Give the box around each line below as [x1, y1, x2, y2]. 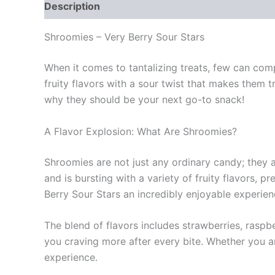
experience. [44, 251, 98, 264]
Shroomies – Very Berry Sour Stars [44, 31, 204, 43]
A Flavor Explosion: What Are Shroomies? [44, 125, 237, 137]
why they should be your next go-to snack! [44, 93, 244, 106]
